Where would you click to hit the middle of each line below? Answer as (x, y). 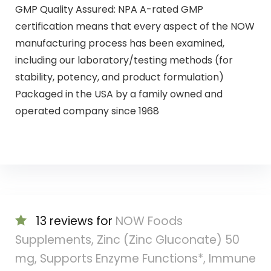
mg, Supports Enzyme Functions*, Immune (135, 259)
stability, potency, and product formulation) (119, 77)
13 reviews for (75, 221)
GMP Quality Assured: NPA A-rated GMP (109, 9)
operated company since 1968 (87, 111)
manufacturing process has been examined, (119, 43)
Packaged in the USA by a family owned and (119, 94)
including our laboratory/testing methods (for (124, 60)
